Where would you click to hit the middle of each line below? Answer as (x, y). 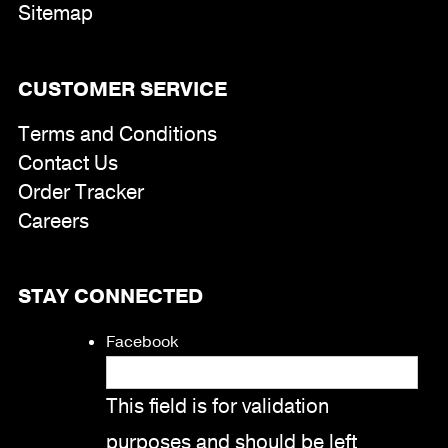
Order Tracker (80, 192)
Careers (53, 221)
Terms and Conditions (117, 134)
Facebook (141, 341)
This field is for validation (217, 406)
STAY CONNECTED (110, 297)
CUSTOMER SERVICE (122, 89)
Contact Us (67, 163)
